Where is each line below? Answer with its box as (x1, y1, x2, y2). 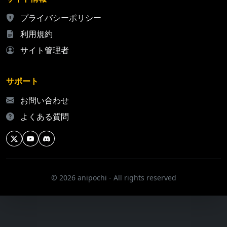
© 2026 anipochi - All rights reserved (51, 173, 176, 183)
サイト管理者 (20, 45, 69, 56)
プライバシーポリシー (20, 12, 101, 24)
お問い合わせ (20, 95, 69, 106)
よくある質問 (20, 111, 69, 123)
